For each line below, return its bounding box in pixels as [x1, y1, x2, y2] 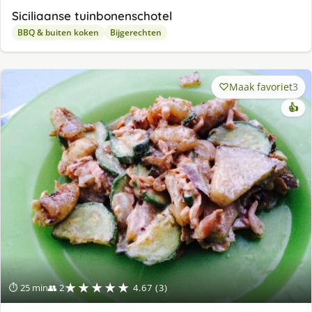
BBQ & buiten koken [17, 26, 99, 39]
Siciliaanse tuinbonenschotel [12, 8, 172, 24]
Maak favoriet [229, 80, 292, 94]
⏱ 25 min [9, 281, 48, 294]
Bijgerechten [110, 26, 162, 39]
